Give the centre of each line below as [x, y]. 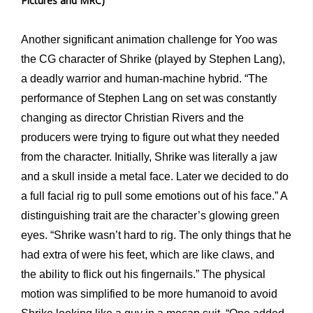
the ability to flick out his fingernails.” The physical [143, 275]
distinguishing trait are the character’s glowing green [150, 216]
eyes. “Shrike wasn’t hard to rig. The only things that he [156, 235]
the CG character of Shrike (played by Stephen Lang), [153, 59]
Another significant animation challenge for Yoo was [149, 40]
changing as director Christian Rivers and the [132, 118]
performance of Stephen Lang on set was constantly [149, 99]
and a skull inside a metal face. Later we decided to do [155, 177]
